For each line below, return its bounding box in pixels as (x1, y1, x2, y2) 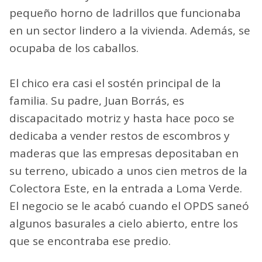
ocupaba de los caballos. (9, 40, 139, 56)
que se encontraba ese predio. (9, 233, 171, 249)
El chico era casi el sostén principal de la (9, 75, 221, 91)
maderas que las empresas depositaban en (9, 145, 239, 161)
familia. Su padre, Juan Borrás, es (9, 92, 184, 108)
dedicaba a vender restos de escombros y (9, 127, 230, 143)
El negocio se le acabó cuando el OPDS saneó (9, 198, 249, 213)
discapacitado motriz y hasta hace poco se (9, 110, 235, 126)
